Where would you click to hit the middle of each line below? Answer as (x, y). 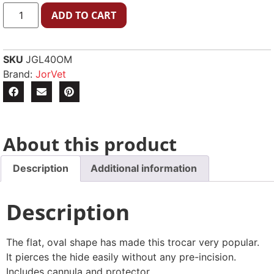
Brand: (19, 74)
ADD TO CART (84, 15)
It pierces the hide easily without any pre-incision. (121, 257)
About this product (90, 144)
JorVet (51, 74)
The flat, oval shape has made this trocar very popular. (133, 243)
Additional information (143, 168)
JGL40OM (49, 59)
